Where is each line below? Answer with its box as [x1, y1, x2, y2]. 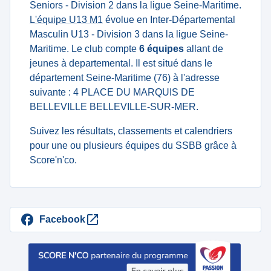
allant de [184, 44, 223, 54]
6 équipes [139, 44, 184, 54]
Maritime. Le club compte [30, 44, 139, 54]
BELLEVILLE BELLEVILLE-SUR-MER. [30, 102, 198, 112]
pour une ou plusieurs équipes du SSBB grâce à [30, 140, 237, 151]
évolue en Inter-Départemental [103, 15, 235, 25]
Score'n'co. [30, 155, 77, 165]
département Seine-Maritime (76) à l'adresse [30, 73, 220, 83]
